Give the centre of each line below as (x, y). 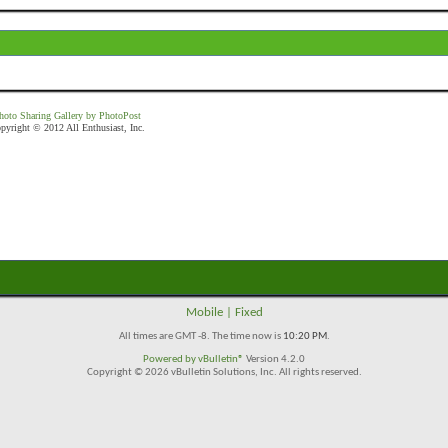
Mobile (204, 312)
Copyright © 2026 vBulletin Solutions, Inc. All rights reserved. (224, 372)
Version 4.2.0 (274, 359)
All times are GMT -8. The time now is (200, 336)
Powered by (170, 359)
